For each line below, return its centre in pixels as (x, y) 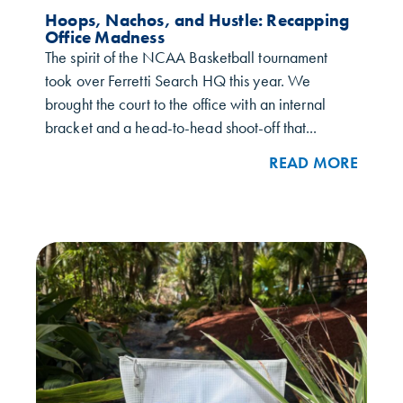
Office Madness (105, 37)
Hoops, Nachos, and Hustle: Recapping (197, 20)
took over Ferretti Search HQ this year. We (178, 81)
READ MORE (313, 163)
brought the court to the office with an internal (185, 104)
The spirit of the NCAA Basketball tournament (187, 57)
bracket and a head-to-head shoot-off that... (181, 127)
